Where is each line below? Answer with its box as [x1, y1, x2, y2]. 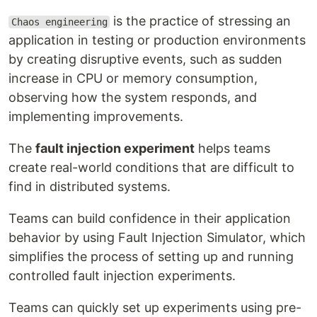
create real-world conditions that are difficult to [8, 160, 294, 175]
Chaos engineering [11, 16, 108, 28]
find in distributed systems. [8, 179, 171, 194]
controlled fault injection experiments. [8, 268, 236, 283]
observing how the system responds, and [8, 90, 257, 105]
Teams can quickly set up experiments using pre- [8, 300, 301, 315]
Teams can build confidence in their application [8, 211, 291, 226]
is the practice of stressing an [110, 13, 292, 28]
